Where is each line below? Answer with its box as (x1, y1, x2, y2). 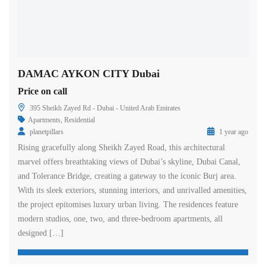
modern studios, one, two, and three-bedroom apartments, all (18, 214, 223, 223)
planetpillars (30, 127, 64, 136)
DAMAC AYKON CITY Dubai (18, 67, 160, 80)
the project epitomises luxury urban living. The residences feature (18, 199, 238, 209)
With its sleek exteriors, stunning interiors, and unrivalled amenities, (18, 185, 247, 195)
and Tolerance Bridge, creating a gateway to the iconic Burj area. (18, 171, 236, 180)
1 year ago (217, 127, 248, 136)
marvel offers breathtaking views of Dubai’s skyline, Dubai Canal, (18, 157, 240, 166)
